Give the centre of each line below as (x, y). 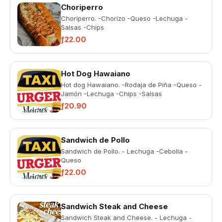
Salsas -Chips (83, 27)
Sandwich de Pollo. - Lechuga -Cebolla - (124, 151)
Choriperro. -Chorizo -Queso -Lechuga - (124, 18)
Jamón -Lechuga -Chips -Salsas (111, 94)
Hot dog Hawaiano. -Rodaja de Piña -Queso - (131, 85)
